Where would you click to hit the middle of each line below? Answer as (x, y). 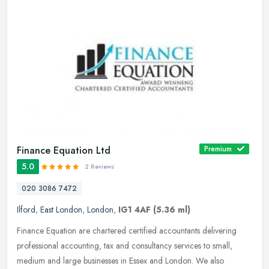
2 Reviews (99, 167)
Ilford (26, 210)
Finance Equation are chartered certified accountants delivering (127, 231)
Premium (218, 149)
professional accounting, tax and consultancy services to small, (125, 246)
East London (61, 210)
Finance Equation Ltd (64, 151)
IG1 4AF (134, 210)
